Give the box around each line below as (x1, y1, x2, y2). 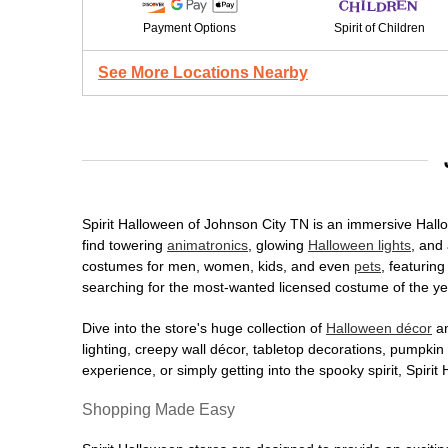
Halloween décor (326, 320, 432, 336)
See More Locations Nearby (98, 64, 308, 81)
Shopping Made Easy (82, 401, 235, 418)
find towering (82, 237, 167, 253)
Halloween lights (308, 237, 411, 253)
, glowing (248, 237, 308, 253)
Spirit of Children (333, 21, 425, 35)
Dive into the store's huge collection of (82, 320, 326, 336)
